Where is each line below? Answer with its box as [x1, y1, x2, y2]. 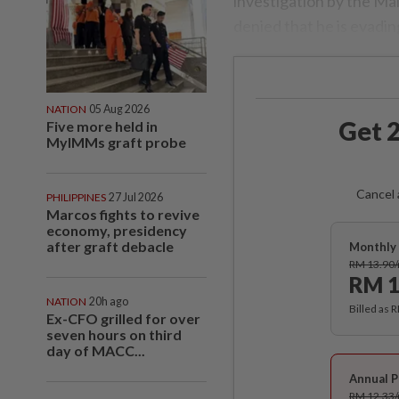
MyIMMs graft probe [46, 133, 186, 151]
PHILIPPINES [46, 190, 106, 204]
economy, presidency [46, 221, 187, 239]
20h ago [89, 294, 128, 308]
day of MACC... [46, 341, 145, 359]
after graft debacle [46, 237, 174, 255]
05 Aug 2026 [89, 102, 150, 116]
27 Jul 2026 [109, 190, 163, 204]
